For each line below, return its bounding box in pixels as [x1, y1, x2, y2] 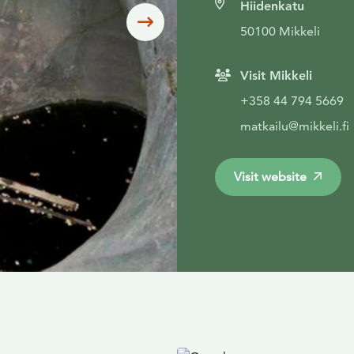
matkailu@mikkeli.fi [240, 119, 349, 134]
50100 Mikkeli [240, 24, 320, 39]
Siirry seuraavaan [153, 12, 271, 31]
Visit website [234, 169, 307, 184]
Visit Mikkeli [240, 68, 312, 83]
